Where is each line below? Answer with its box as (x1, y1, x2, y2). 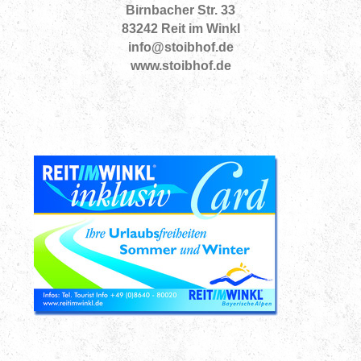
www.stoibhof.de (130, 59, 231, 73)
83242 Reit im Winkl (121, 22, 240, 36)
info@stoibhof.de (127, 40, 234, 55)
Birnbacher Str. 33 (126, 3, 235, 18)
